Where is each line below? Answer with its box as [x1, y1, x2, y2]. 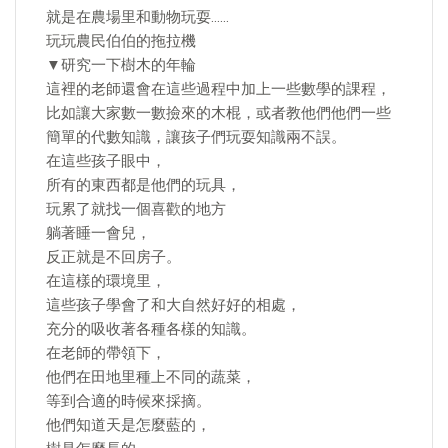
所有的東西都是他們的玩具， [46, 176, 241, 194]
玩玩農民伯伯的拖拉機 [46, 32, 196, 50]
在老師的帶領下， [46, 344, 166, 362]
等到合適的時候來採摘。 [46, 392, 211, 410]
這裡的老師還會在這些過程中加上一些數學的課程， [46, 80, 391, 98]
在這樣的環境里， [46, 272, 166, 290]
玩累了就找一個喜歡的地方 [46, 200, 226, 218]
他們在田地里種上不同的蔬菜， [46, 368, 256, 386]
